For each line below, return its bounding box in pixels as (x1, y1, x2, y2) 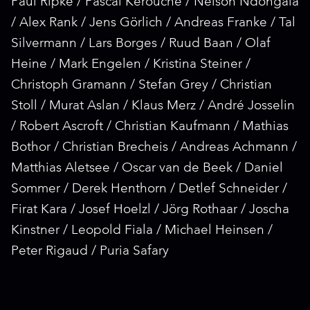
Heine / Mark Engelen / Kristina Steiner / (11, 58, 250, 71)
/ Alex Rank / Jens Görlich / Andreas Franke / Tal (11, 17, 295, 30)
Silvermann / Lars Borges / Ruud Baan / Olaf (11, 37, 271, 51)
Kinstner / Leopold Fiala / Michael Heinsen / (11, 224, 273, 237)
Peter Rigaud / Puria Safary (11, 245, 169, 258)
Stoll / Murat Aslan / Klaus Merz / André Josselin (11, 100, 295, 113)
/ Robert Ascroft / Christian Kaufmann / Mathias (11, 120, 289, 134)
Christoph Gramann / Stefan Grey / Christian (11, 79, 272, 92)
